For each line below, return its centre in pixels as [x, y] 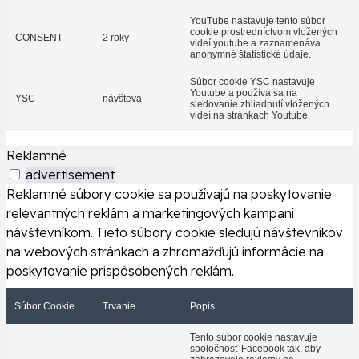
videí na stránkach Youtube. [250, 116]
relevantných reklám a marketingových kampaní [150, 214]
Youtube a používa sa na [244, 93]
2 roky [116, 38]
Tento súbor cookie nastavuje [254, 338]
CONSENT [39, 38]
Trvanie [119, 307]
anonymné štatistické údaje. [250, 55]
